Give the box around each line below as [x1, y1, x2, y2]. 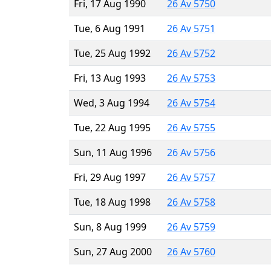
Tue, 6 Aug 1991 [74, 21, 145, 35]
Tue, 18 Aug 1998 [74, 195, 151, 209]
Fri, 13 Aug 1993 [74, 71, 146, 85]
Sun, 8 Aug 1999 [74, 220, 146, 233]
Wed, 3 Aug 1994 [74, 96, 149, 109]
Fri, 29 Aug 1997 [74, 170, 146, 184]
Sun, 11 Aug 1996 [74, 145, 152, 159]
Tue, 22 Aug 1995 [74, 120, 151, 134]
